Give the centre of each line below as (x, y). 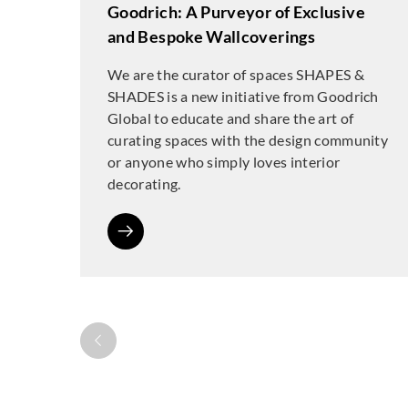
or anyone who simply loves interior (224, 162)
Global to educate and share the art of (231, 118)
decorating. (144, 184)
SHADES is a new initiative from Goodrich (243, 96)
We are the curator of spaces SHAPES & (236, 74)
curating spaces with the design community (248, 140)
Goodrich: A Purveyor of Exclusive (236, 12)
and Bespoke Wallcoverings (211, 36)
